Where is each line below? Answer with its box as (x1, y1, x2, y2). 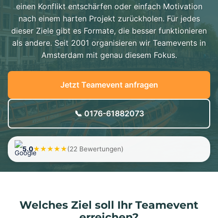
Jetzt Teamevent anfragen (60, 80, 158, 90)
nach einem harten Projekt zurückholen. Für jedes (18, 14, 200, 23)
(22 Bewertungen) (67, 145, 124, 153)
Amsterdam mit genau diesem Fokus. (41, 50, 177, 60)
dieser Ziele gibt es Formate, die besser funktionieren (11, 26, 207, 36)
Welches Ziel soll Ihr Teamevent (19, 199, 199, 211)
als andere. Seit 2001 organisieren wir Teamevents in (12, 38, 206, 48)
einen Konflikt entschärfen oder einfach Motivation (16, 1, 202, 11)
